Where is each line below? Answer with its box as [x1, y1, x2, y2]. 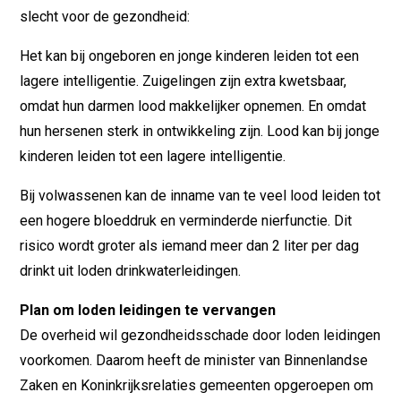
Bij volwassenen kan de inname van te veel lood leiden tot [20, 186, 381, 204]
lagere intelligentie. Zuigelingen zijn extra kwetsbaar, [20, 72, 347, 90]
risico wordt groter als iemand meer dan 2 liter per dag [20, 236, 360, 254]
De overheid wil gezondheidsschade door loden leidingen [20, 326, 381, 344]
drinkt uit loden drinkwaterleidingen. [20, 261, 242, 279]
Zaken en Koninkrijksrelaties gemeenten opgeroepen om [20, 376, 374, 394]
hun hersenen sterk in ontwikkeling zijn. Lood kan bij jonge [20, 122, 380, 140]
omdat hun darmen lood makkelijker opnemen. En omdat [20, 97, 367, 115]
